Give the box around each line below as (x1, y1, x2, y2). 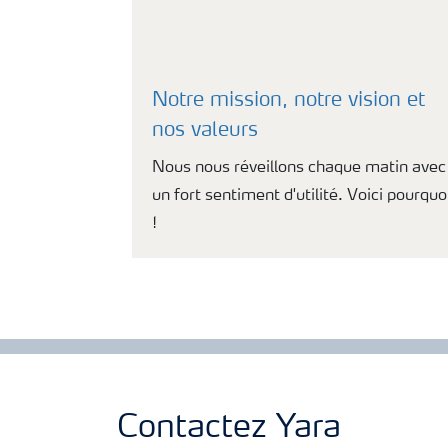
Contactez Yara (117, 413, 341, 445)
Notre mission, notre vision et (152, 91, 425, 111)
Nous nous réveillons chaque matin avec (152, 160, 446, 176)
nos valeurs (152, 121, 258, 141)
